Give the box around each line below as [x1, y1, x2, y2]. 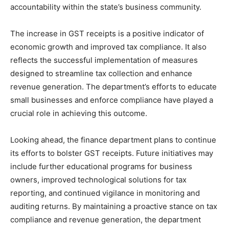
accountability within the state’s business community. [10, 2, 201, 12]
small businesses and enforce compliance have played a [10, 95, 213, 105]
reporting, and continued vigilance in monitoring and [10, 188, 200, 198]
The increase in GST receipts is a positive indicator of [10, 29, 204, 39]
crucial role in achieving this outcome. [10, 108, 147, 119]
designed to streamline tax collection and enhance [10, 68, 192, 79]
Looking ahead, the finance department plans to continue [10, 135, 216, 145]
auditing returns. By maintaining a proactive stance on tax [10, 201, 217, 212]
